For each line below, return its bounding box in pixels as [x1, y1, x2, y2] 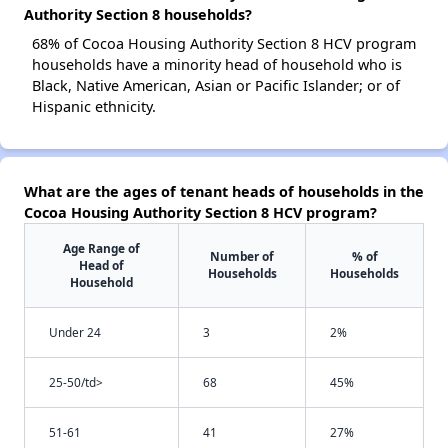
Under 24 [49, 324, 101, 340]
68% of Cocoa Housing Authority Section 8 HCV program [32, 34, 416, 53]
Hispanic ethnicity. [32, 97, 156, 116]
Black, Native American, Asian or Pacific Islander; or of [32, 76, 400, 95]
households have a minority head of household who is [32, 55, 402, 74]
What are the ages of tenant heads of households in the [24, 182, 424, 201]
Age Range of [63, 240, 140, 256]
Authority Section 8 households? [24, 5, 252, 24]
